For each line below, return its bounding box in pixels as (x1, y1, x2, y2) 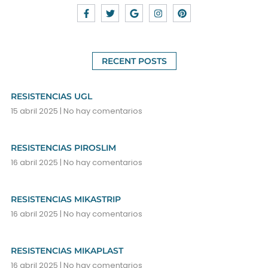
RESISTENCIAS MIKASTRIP (11, 194, 121, 205)
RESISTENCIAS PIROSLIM (11, 142, 116, 154)
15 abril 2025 (11, 105, 60, 117)
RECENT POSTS (101, 56, 167, 67)
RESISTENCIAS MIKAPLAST (11, 245, 123, 257)
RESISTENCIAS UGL (11, 91, 92, 102)
